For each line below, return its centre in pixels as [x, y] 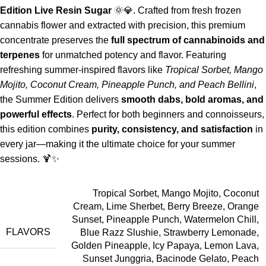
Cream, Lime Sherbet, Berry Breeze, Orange [166, 206]
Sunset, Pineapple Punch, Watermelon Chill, [165, 219]
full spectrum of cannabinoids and [188, 40]
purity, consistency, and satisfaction [172, 129]
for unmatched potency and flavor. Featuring [133, 55]
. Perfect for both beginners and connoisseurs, [168, 114]
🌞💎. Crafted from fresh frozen [176, 10]
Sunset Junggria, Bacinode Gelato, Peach [171, 258]
